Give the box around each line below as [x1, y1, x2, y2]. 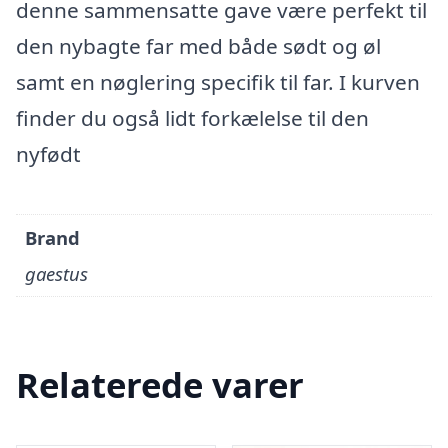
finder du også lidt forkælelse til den [16, 104, 369, 132]
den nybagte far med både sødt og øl [16, 32, 381, 60]
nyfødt [16, 140, 81, 168]
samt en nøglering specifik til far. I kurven [16, 68, 420, 96]
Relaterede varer [16, 361, 304, 409]
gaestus [25, 261, 89, 287]
